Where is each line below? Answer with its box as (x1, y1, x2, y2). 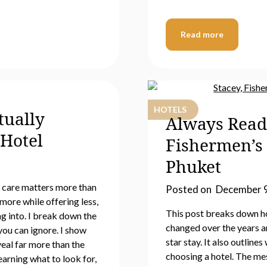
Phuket (165, 155, 221, 178)
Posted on (165, 183, 213, 195)
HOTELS (153, 104, 187, 114)
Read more (180, 29, 223, 39)
